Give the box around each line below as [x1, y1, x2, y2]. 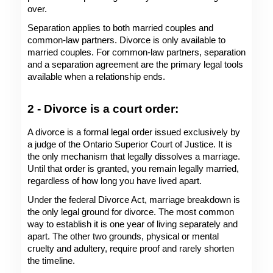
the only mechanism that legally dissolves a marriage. [27, 151, 240, 161]
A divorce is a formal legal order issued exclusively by [27, 127, 240, 137]
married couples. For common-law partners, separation [27, 47, 246, 57]
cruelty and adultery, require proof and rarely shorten [27, 243, 234, 253]
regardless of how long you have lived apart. [27, 175, 202, 186]
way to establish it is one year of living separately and [27, 219, 238, 229]
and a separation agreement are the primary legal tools [27, 59, 243, 69]
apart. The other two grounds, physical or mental [27, 231, 219, 241]
